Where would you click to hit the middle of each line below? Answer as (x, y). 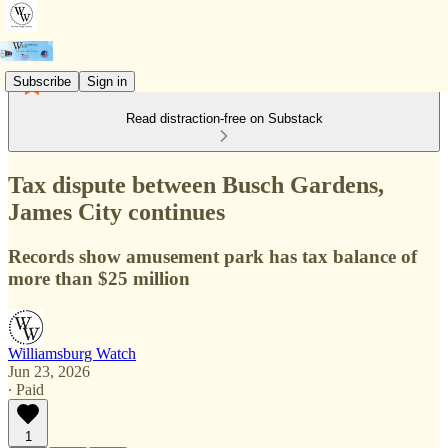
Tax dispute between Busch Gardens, (196, 184)
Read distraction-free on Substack (224, 118)
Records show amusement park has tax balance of (212, 256)
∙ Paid (26, 389)
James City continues (116, 211)
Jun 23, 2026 (49, 371)
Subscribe (42, 81)
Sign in (107, 81)
